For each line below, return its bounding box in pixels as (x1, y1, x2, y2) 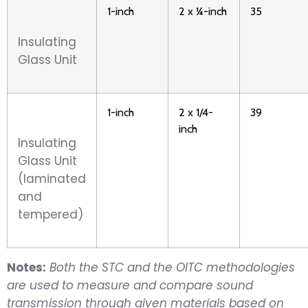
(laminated (18, 170, 86, 187)
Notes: (7, 258, 46, 276)
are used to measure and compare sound (7, 276, 253, 294)
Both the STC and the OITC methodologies (49, 258, 295, 276)
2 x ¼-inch (179, 3, 227, 18)
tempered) (18, 206, 83, 223)
